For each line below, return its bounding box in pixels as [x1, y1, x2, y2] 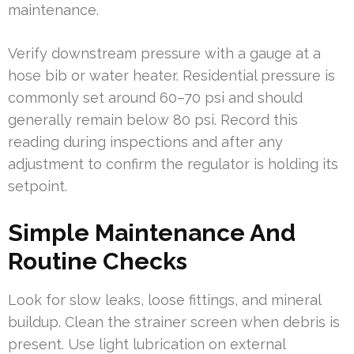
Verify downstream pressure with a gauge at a [8, 44, 321, 62]
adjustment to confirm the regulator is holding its [8, 155, 338, 172]
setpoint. [8, 177, 67, 194]
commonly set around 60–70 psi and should [8, 88, 303, 106]
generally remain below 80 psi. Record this [8, 111, 298, 128]
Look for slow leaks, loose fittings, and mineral [8, 291, 321, 308]
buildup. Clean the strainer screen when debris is [8, 313, 340, 330]
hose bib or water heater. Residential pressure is [8, 66, 335, 84]
